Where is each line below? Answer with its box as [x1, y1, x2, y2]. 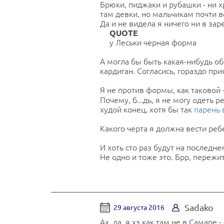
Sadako [184, 202, 213, 213]
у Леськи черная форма [109, 37, 196, 47]
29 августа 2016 [113, 203, 164, 212]
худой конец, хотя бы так [100, 105, 194, 114]
